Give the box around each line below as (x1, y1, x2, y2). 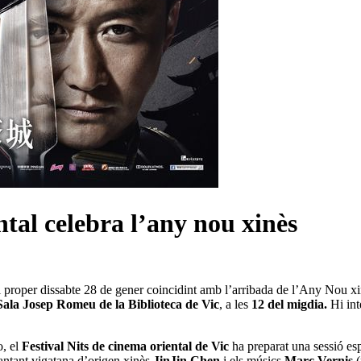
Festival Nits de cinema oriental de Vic (22, 339, 229, 354)
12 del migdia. (251, 297, 330, 312)
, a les (219, 297, 251, 312)
